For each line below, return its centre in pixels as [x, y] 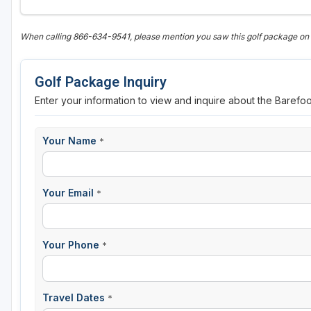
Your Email [69, 193]
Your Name [71, 141]
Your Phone [72, 245]
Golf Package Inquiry [101, 82]
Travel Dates [75, 297]
